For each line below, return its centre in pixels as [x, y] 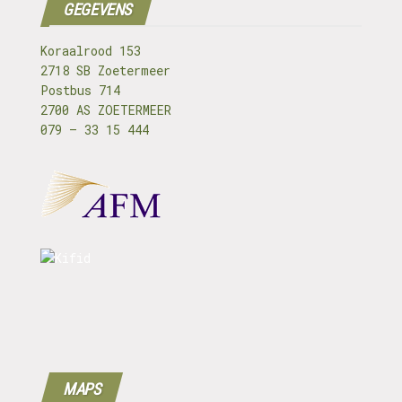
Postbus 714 [80, 91]
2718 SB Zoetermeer [105, 71]
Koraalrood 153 [91, 51]
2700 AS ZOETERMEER [106, 110]
